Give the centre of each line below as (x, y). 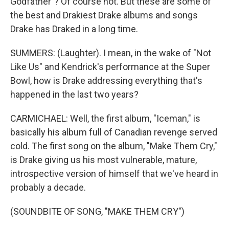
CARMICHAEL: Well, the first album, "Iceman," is (105, 118)
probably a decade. (48, 187)
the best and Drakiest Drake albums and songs (104, 15)
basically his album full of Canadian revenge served (114, 132)
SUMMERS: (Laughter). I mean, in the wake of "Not (111, 53)
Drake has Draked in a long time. (74, 29)
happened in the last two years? (74, 94)
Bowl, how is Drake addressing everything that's (106, 81)
